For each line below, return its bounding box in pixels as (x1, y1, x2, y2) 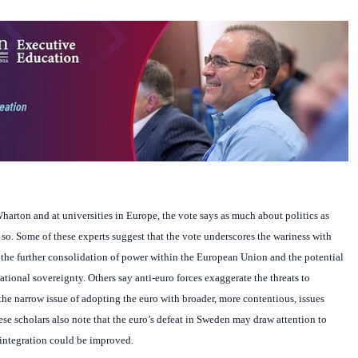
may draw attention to (229, 313, 327, 326)
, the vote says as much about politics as (157, 209, 329, 222)
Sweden (196, 313, 230, 326)
